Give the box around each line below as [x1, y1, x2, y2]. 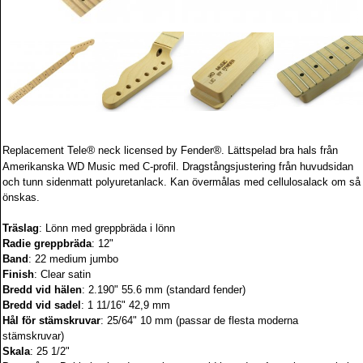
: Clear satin [34, 268, 91, 280]
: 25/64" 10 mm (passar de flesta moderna [100, 314, 298, 327]
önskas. [2, 191, 43, 203]
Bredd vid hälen [2, 284, 82, 296]
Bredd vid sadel [2, 299, 81, 311]
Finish [2, 268, 34, 280]
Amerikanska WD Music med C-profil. [2, 160, 182, 173]
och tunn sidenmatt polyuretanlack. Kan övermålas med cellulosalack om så [2, 176, 361, 188]
